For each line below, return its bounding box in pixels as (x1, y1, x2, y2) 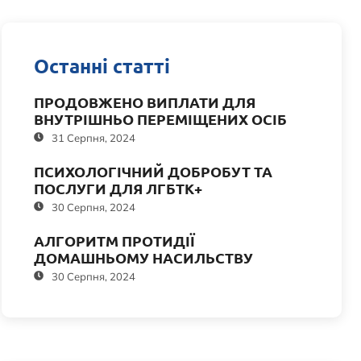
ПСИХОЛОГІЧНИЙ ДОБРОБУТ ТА (34, 162, 272, 181)
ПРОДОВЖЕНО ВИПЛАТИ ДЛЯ (34, 93, 255, 112)
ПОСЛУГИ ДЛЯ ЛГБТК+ (34, 179, 202, 198)
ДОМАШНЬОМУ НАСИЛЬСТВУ (34, 248, 253, 268)
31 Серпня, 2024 (52, 131, 135, 145)
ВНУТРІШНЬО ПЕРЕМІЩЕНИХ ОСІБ (34, 110, 287, 129)
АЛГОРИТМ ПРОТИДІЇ (34, 231, 195, 251)
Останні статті (34, 53, 170, 79)
